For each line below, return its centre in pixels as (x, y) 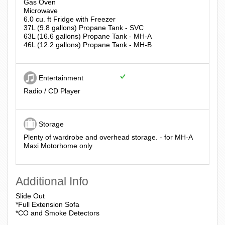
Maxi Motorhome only (58, 146)
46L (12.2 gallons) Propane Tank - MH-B (88, 45)
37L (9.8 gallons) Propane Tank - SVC (84, 28)
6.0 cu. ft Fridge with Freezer (70, 19)
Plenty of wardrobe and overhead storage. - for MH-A (108, 137)
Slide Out (30, 196)
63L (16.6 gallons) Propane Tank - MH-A (88, 36)
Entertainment (61, 78)
